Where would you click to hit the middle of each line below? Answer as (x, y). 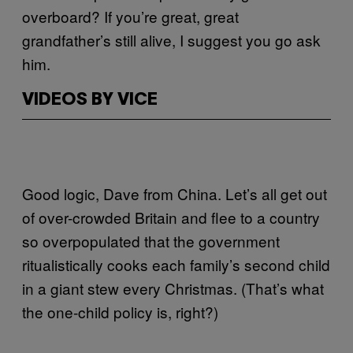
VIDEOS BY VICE (90, 100)
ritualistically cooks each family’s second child (176, 264)
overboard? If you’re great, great (130, 16)
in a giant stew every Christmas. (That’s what (173, 288)
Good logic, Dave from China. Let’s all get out (175, 193)
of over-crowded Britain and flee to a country (171, 217)
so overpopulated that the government (151, 240)
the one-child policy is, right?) (120, 311)
